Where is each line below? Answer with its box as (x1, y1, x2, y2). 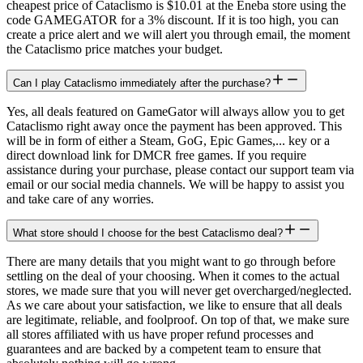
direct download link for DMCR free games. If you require (6, 148, 306, 163)
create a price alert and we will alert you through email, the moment (6, 28, 350, 42)
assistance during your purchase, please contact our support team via (6, 163, 354, 177)
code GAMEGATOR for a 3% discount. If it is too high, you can (6, 13, 339, 28)
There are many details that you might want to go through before (6, 254, 335, 269)
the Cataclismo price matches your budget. (6, 42, 223, 57)
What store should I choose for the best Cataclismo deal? (13, 227, 283, 240)
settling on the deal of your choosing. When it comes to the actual (6, 269, 340, 284)
